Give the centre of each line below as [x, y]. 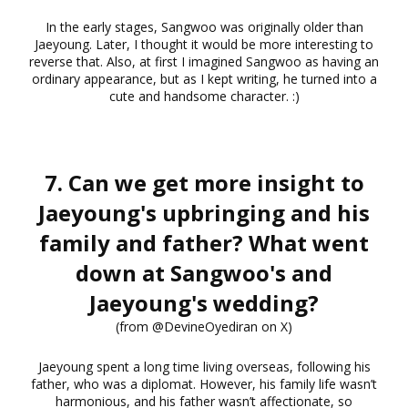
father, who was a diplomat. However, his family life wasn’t [204, 383]
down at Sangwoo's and [204, 272]
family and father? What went [204, 242]
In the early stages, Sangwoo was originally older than [204, 26]
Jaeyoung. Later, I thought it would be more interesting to [204, 44]
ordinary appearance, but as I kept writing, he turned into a [204, 78]
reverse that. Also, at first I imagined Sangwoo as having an [204, 61]
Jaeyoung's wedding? [204, 302]
